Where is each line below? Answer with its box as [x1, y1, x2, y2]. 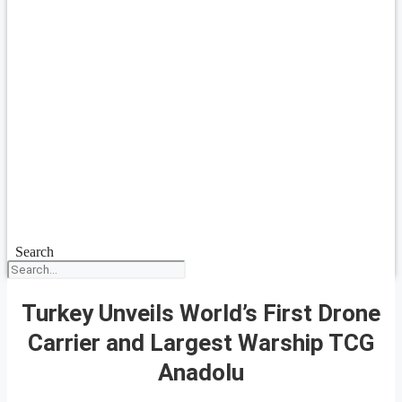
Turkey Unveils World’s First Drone [22, 299, 380, 327]
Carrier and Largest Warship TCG [28, 328, 374, 356]
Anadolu [158, 358, 244, 386]
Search [14, 244, 54, 259]
